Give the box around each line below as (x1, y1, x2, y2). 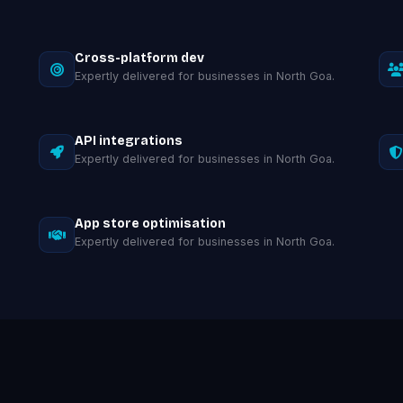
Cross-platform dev (75, 50, 205, 66)
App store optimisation (75, 216, 227, 231)
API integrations (75, 133, 184, 148)
